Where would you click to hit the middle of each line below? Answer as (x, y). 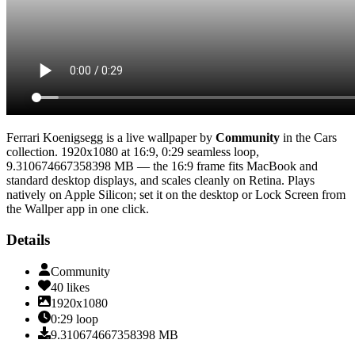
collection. (32, 151)
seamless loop (221, 151)
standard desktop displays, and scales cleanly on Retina (144, 180)
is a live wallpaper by (158, 137)
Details (28, 239)
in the (295, 137)
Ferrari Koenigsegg (55, 137)
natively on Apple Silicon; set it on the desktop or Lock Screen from (176, 194)
